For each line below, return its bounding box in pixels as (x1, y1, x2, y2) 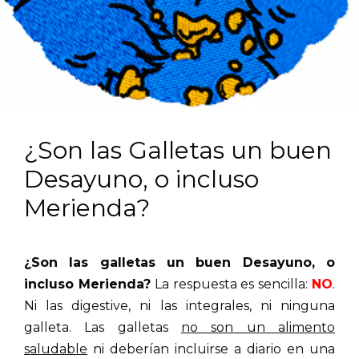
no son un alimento (181, 320, 335, 336)
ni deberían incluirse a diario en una (87, 341, 335, 357)
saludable (24, 341, 87, 357)
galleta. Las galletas (24, 320, 181, 336)
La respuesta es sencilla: (150, 276, 313, 292)
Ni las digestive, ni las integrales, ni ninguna (24, 298, 335, 314)
